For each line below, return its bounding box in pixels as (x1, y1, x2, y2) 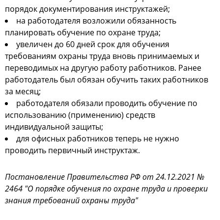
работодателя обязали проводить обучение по (16, 98, 197, 109)
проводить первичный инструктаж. (5, 145, 140, 156)
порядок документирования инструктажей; (5, 3, 170, 14)
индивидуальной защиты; (5, 121, 103, 132)
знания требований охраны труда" (5, 195, 138, 206)
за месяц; (5, 86, 41, 97)
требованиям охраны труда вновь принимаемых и (5, 51, 199, 61)
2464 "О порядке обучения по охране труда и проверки (5, 183, 208, 194)
